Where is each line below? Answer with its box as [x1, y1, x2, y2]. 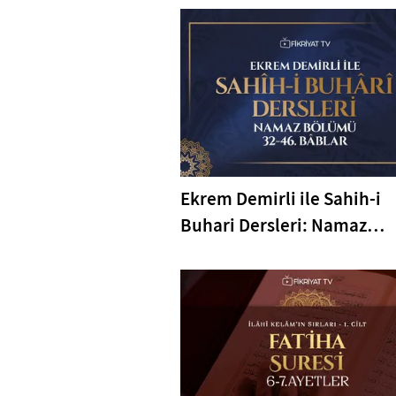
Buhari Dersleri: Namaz [180, 212, 367, 238]
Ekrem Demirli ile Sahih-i [180, 186, 381, 211]
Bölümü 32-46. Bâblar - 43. [180, 239, 394, 264]
